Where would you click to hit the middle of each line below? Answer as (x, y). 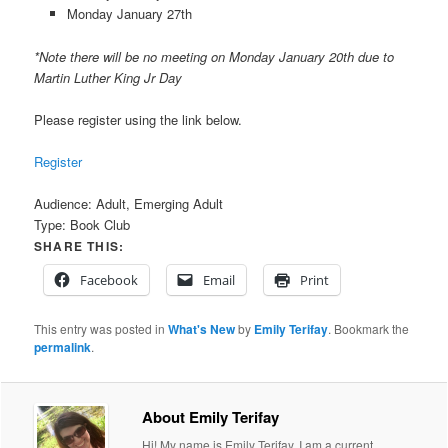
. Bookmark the (369, 328)
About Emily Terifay (211, 417)
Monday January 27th (129, 14)
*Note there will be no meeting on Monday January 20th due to (214, 56)
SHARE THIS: (79, 245)
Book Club (100, 224)
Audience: (65, 203)
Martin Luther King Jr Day (108, 77)
